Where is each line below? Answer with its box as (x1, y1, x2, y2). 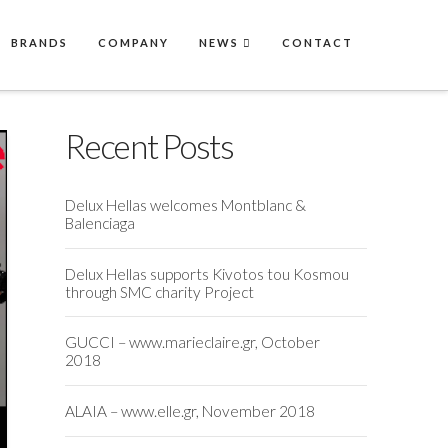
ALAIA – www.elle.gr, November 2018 (65, 402, 316, 421)
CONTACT (282, 36, 354, 49)
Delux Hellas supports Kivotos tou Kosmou (65, 264, 350, 283)
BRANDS (11, 36, 69, 49)
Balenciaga (65, 213, 136, 232)
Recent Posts (65, 126, 234, 166)
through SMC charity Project (65, 282, 255, 301)
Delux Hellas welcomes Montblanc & (65, 195, 307, 214)
